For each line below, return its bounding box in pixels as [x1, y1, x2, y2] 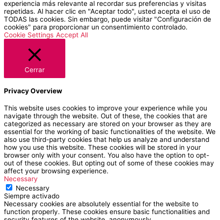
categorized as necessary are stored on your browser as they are [4, 119, 211, 128]
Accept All [56, 31, 88, 39]
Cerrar [25, 66, 45, 74]
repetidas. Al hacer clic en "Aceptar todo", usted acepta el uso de [4, 7, 210, 16]
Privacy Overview [4, 87, 62, 95]
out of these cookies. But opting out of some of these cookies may [4, 159, 214, 167]
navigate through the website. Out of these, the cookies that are [4, 111, 207, 120]
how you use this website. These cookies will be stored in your [4, 143, 201, 151]
